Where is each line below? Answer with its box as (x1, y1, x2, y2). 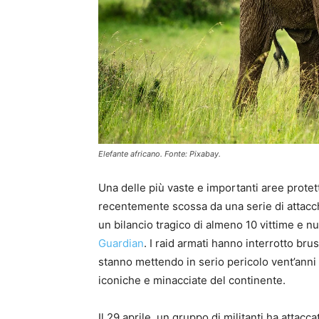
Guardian (98, 236, 144, 250)
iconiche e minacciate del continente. (98, 273, 286, 287)
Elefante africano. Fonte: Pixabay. (98, 148, 221, 159)
